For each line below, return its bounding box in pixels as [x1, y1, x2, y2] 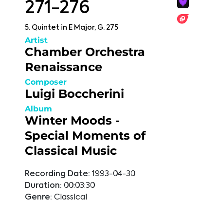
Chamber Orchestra [25, 45, 145, 59]
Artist [25, 36, 48, 45]
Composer [25, 77, 67, 87]
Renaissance [25, 60, 102, 74]
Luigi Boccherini [25, 87, 124, 101]
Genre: [25, 194, 52, 201]
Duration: [25, 182, 62, 190]
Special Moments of [25, 128, 145, 143]
